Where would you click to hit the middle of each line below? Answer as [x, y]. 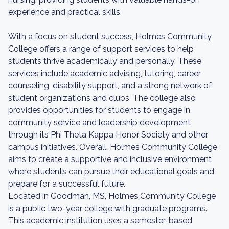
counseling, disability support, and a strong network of [110, 86]
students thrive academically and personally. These [105, 61]
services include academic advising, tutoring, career [105, 73]
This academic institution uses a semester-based [100, 221]
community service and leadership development [99, 122]
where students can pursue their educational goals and [111, 171]
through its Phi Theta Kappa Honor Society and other [108, 135]
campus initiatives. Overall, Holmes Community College [113, 147]
